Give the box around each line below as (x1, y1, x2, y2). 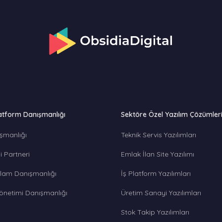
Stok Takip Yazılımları (121, 208, 189, 217)
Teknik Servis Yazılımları (121, 130, 196, 139)
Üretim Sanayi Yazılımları (121, 188, 201, 197)
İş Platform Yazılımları (121, 169, 191, 178)
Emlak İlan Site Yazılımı (121, 150, 194, 159)
